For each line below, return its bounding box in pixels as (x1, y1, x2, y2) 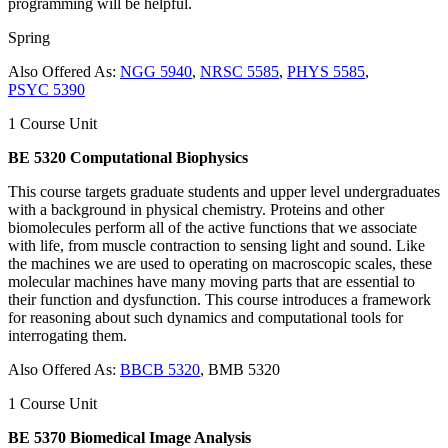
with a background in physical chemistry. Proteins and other (8, 200, 384, 218)
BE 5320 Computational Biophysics (8, 148, 248, 166)
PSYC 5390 (8, 80, 85, 98)
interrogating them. (8, 326, 127, 344)
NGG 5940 (120, 62, 192, 80)
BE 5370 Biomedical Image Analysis (8, 428, 251, 446)
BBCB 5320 (120, 360, 200, 378)
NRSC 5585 (200, 62, 279, 80)
